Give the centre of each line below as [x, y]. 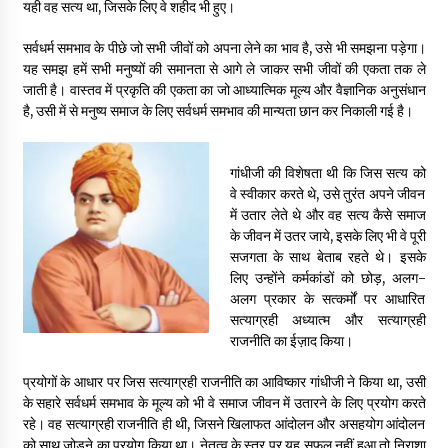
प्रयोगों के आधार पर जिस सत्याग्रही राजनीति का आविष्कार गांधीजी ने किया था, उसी [224, 382]
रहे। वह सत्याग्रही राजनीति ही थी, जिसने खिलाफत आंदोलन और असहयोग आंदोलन [224, 424]
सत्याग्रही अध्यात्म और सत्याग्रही [327, 320]
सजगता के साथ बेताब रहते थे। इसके [327, 257]
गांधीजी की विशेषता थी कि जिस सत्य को [327, 173]
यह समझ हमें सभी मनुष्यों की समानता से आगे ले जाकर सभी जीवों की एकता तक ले [224, 69]
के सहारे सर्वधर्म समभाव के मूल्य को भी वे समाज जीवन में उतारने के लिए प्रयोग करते [224, 403]
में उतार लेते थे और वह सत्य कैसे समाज [327, 215]
